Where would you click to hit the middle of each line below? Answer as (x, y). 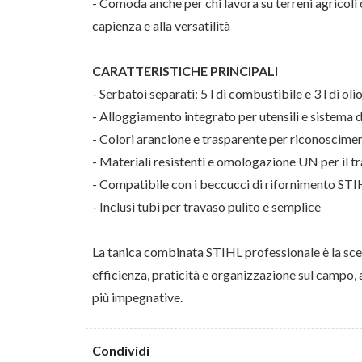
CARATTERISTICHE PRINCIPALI (185, 71)
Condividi (121, 351)
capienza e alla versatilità (161, 26)
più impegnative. (137, 297)
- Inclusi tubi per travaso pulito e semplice (206, 207)
